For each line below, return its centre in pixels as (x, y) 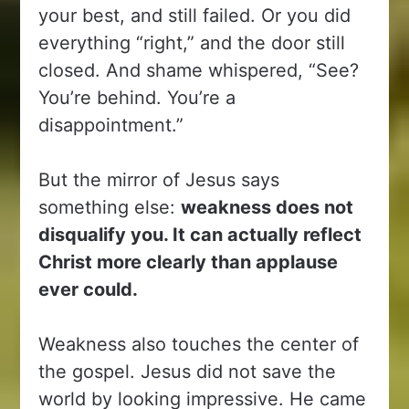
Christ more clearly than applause (189, 262)
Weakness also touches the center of (199, 344)
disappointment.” (111, 125)
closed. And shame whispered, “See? (199, 70)
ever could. (89, 289)
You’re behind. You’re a (137, 97)
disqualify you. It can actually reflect (200, 234)
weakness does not (267, 207)
